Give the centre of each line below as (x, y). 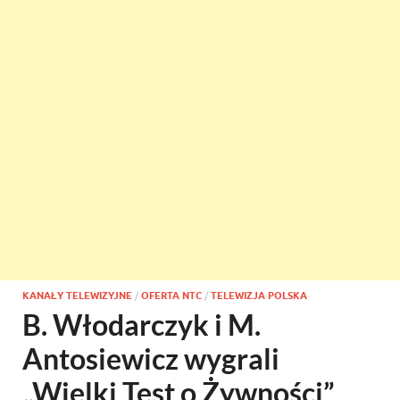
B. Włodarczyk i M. (142, 325)
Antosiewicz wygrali (151, 358)
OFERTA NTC (171, 296)
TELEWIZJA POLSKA (259, 296)
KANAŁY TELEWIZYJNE (77, 296)
